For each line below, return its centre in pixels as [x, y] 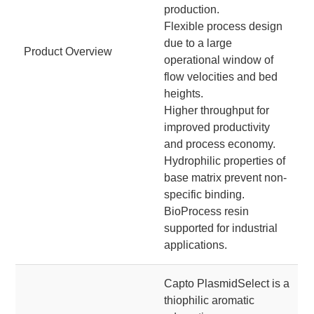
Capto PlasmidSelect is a [227, 284]
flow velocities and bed [221, 77]
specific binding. [205, 194]
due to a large [198, 43]
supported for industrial [221, 228]
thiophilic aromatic [210, 300]
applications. [196, 245]
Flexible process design [224, 26]
